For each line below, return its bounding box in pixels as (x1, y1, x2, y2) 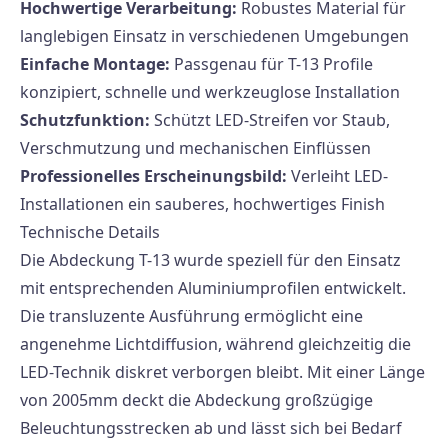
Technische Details (20, 221, 160, 243)
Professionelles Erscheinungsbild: (20, 165, 287, 187)
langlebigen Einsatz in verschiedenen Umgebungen (20, 25, 409, 47)
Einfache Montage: (20, 53, 170, 75)
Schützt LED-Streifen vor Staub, (150, 109, 390, 131)
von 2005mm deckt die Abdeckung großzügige (20, 389, 373, 411)
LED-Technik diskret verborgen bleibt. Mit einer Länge (20, 361, 425, 383)
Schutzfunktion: (20, 109, 150, 131)
